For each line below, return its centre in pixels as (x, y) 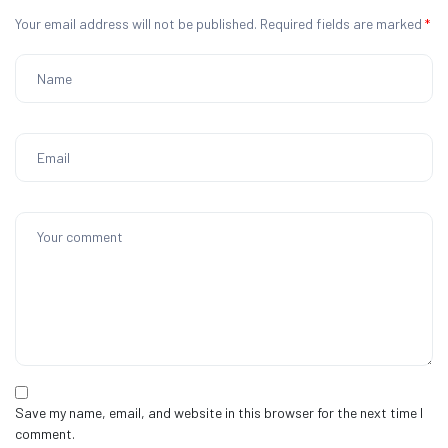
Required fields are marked (342, 24)
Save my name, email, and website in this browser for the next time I (219, 413)
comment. (45, 434)
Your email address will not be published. (136, 24)
